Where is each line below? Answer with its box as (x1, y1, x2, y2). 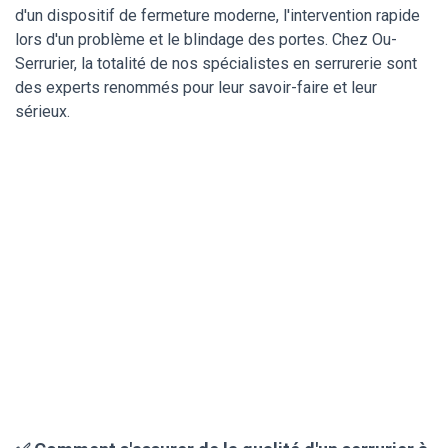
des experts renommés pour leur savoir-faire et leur (15, 77, 377, 97)
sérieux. (15, 101, 70, 121)
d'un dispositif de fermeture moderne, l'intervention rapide (15, 5, 420, 25)
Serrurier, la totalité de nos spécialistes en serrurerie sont (15, 53, 417, 73)
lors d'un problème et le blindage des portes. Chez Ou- (15, 29, 397, 49)
